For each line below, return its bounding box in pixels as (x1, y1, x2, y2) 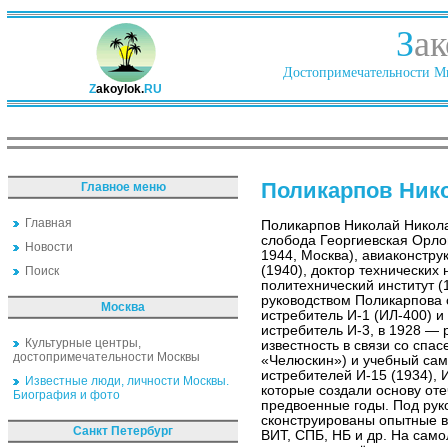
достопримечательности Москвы (13, 350, 200, 364)
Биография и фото (13, 388, 120, 402)
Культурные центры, (25, 336, 141, 350)
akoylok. (96, 82, 144, 96)
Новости (25, 240, 73, 254)
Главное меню (80, 180, 166, 194)
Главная (25, 216, 72, 230)
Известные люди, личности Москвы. (25, 374, 229, 388)
